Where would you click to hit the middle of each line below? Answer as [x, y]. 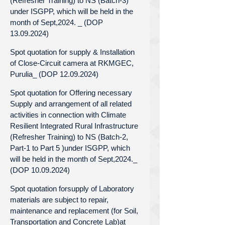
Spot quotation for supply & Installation [72, 52]
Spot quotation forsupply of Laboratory [72, 188]
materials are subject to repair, [59, 199]
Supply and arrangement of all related [71, 103]
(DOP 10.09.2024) [40, 170]
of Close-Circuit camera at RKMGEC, [72, 63]
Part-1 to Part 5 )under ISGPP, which [70, 148]
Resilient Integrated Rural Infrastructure [74, 126]
